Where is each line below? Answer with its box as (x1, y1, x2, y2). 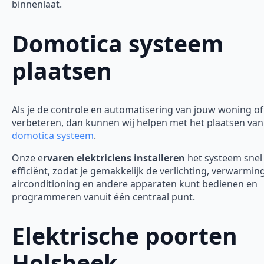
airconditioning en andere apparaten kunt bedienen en (12, 177, 258, 190)
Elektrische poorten (12, 220, 237, 252)
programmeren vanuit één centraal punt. (12, 190, 195, 203)
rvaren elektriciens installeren (43, 151, 185, 164)
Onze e (12, 151, 43, 164)
